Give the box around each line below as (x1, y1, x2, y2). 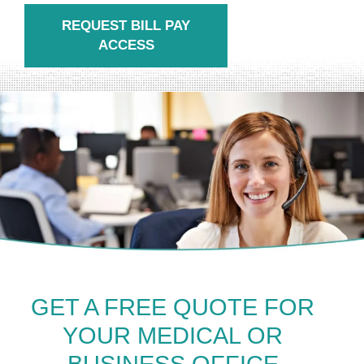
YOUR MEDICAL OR (63, 322, 284, 349)
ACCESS (97, 37, 154, 53)
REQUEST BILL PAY (62, 18, 190, 33)
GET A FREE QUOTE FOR (31, 293, 315, 320)
